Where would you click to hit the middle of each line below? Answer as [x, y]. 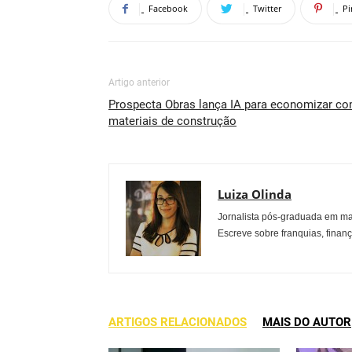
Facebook [168, 8]
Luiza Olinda [255, 194]
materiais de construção [172, 121]
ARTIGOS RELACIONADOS [178, 322]
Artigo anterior [139, 82]
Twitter [267, 8]
